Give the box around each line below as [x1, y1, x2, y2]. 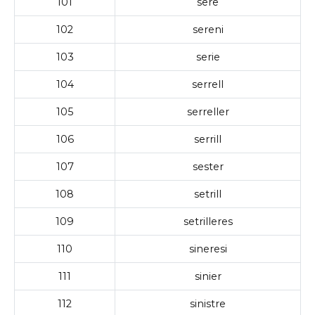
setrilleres [183, 214, 233, 228]
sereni [192, 22, 224, 36]
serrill [194, 132, 221, 146]
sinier [194, 269, 221, 283]
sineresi [188, 242, 227, 255]
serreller [186, 105, 229, 118]
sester [192, 160, 224, 173]
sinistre [190, 297, 226, 310]
